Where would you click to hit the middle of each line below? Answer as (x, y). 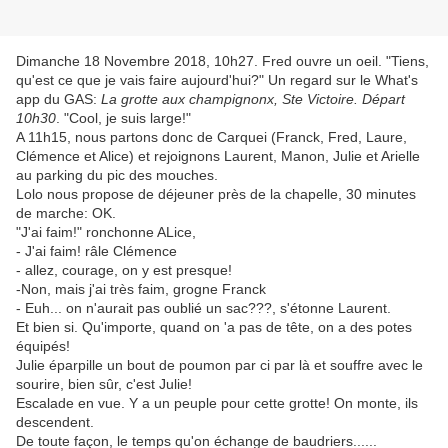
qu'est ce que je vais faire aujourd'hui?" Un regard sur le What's (217, 80)
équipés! (43, 346)
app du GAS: (58, 99)
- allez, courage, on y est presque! (124, 270)
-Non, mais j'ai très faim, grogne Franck (141, 289)
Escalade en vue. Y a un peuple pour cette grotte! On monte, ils (217, 403)
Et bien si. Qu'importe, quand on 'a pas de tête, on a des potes (214, 327)
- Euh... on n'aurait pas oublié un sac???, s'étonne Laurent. (203, 308)
